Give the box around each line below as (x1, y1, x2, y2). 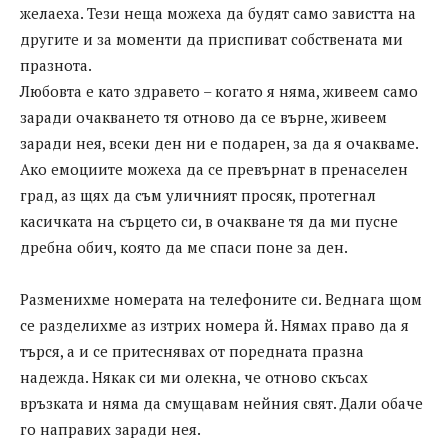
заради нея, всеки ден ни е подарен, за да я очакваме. (20, 133, 418, 154)
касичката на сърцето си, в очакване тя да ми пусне (20, 211, 398, 232)
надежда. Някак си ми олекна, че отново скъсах (20, 367, 368, 388)
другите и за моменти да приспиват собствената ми (20, 29, 403, 50)
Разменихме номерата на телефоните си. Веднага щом (20, 289, 422, 310)
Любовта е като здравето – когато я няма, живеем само (20, 81, 418, 102)
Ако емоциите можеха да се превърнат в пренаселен (20, 159, 408, 180)
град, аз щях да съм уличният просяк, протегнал (20, 185, 376, 206)
